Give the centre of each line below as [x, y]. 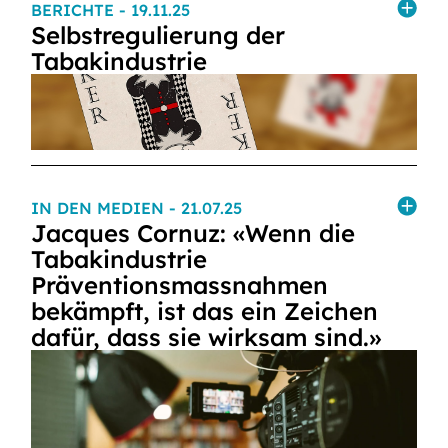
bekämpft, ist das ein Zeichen [204, 311]
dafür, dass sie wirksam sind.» [206, 337]
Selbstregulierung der [158, 35]
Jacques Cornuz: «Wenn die [193, 233]
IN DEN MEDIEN [100, 208]
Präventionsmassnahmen [179, 285]
